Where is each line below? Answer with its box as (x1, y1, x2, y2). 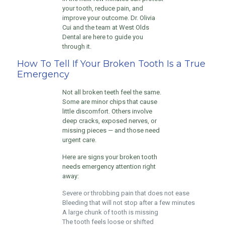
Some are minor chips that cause (62, 98, 157, 105)
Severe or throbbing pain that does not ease (62, 189, 189, 197)
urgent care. (62, 136, 96, 144)
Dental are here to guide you (62, 33, 143, 41)
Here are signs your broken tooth (62, 153, 157, 161)
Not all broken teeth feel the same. (62, 88, 161, 96)
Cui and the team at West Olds (62, 24, 149, 31)
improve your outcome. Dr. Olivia (62, 14, 155, 22)
